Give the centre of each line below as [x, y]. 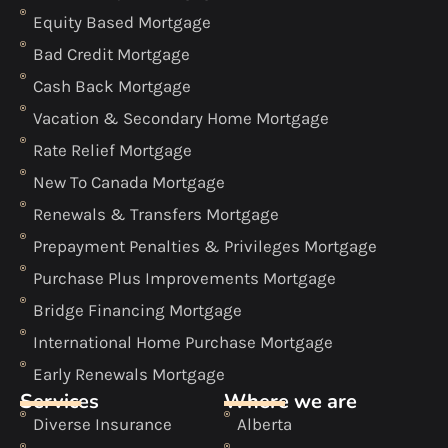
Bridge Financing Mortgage [137, 310]
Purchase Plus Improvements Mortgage [184, 278]
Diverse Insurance [102, 424]
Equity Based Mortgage [121, 22]
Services [59, 402]
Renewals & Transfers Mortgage [155, 214]
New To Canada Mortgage [128, 182]
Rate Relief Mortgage [112, 150]
